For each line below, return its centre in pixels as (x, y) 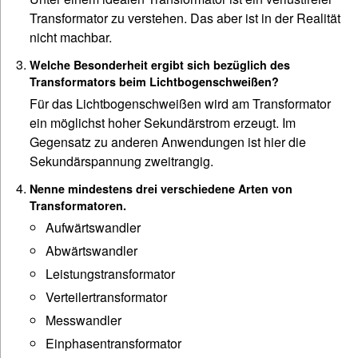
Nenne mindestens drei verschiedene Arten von (161, 189)
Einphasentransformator (113, 344)
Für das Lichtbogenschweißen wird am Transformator (180, 104)
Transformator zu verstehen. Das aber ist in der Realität (185, 18)
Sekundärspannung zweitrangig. (121, 161)
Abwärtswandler (91, 251)
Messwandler (84, 320)
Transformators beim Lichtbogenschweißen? (154, 82)
